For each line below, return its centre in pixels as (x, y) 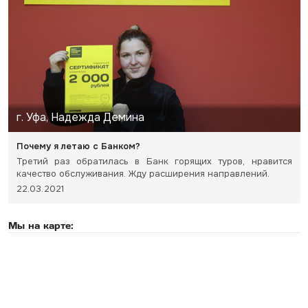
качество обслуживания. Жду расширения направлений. (143, 174)
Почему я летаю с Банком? (78, 146)
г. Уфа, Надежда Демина (80, 117)
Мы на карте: (41, 225)
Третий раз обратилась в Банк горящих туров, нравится (154, 161)
